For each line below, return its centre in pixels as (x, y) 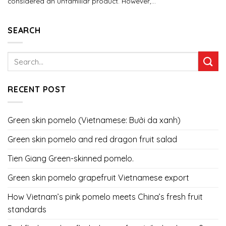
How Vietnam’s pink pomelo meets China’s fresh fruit (105, 197)
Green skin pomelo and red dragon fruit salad (92, 139)
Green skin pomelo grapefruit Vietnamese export (98, 178)
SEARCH (24, 30)
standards (27, 210)
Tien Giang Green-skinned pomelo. (71, 159)
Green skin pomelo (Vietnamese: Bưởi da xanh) (94, 120)
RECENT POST (37, 90)
